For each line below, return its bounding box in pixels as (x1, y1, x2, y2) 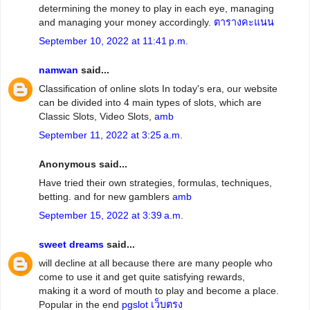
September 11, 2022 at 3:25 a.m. (39, 129, 183, 141)
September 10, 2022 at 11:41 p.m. (39, 35, 188, 47)
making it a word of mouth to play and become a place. (39, 285, 279, 297)
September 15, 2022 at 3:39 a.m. (39, 210, 183, 221)
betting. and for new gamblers (39, 191, 172, 203)
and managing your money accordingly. (39, 17, 214, 28)
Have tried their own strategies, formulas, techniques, (39, 177, 272, 189)
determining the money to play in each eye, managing (39, 3, 274, 15)
